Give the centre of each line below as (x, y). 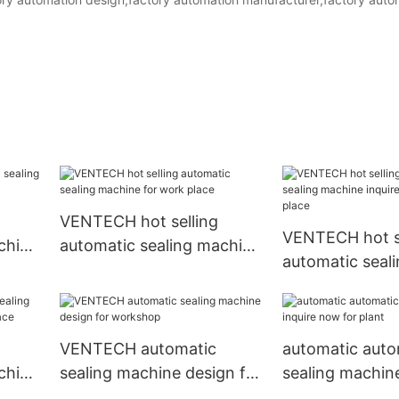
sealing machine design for (160, 373)
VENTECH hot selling (138, 222)
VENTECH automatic (138, 349)
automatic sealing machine (160, 246)
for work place (114, 270)
